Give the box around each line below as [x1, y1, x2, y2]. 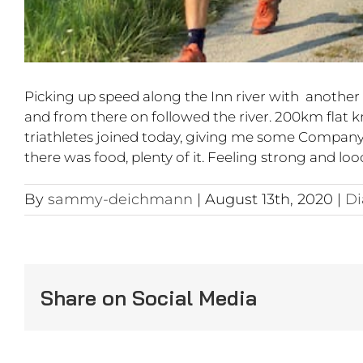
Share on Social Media [41, 284, 257, 310]
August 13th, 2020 [205, 190, 333, 208]
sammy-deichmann [48, 190, 193, 208]
